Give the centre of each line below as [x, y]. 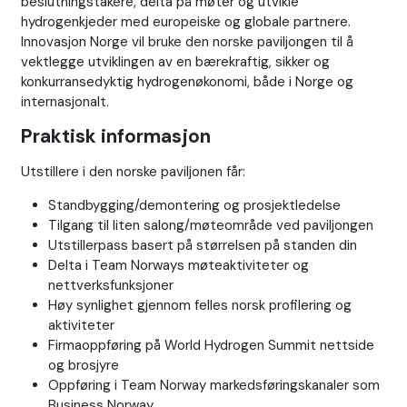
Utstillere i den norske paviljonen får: [133, 172]
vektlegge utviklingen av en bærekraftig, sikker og [175, 62]
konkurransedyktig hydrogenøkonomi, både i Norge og [187, 82]
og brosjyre [83, 366]
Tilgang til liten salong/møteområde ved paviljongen [210, 226]
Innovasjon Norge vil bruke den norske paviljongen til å [187, 42]
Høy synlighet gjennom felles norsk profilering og [199, 306]
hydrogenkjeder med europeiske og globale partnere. [185, 22]
